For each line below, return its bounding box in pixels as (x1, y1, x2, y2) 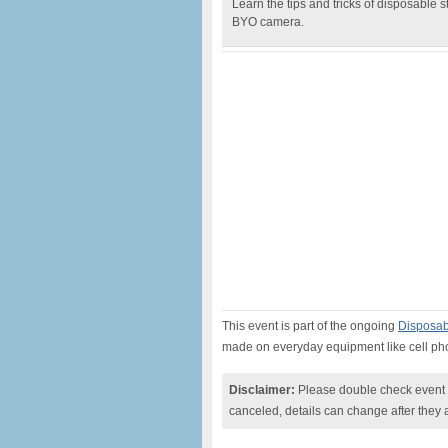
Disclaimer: (229, 383, 295, 397)
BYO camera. (232, 15, 304, 29)
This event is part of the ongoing (222, 319, 398, 333)
